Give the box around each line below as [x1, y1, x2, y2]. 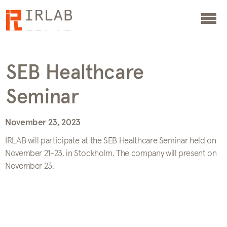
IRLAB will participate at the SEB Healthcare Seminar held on [5, 137, 216, 145]
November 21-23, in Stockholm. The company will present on [5, 149, 217, 158]
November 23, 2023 [5, 118, 81, 127]
